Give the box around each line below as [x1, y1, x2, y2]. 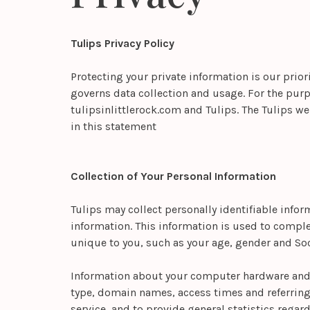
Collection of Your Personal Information [71, 170, 276, 183]
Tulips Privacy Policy [71, 37, 174, 51]
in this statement [71, 120, 156, 134]
